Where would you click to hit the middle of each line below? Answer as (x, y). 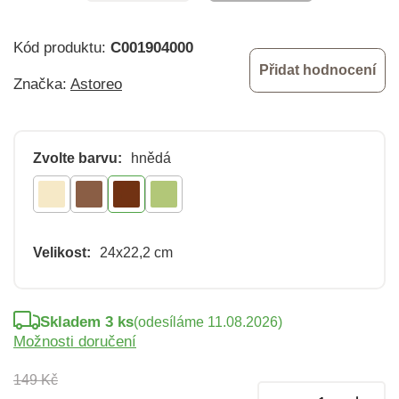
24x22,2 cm (136, 252)
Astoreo (96, 84)
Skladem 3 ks (87, 322)
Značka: (42, 84)
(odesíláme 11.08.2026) (208, 322)
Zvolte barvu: (77, 158)
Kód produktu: (62, 47)
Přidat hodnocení (318, 69)
